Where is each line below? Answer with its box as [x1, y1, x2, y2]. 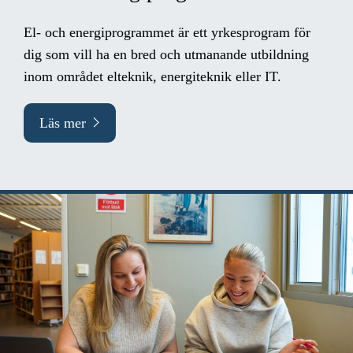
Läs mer [39, 114, 86, 131]
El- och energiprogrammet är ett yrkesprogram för [24, 24, 310, 40]
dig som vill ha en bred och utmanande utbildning [24, 46, 309, 62]
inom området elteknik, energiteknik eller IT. [24, 68, 281, 84]
